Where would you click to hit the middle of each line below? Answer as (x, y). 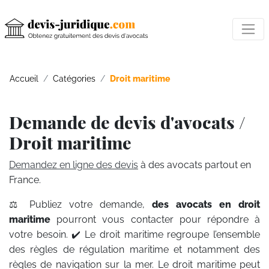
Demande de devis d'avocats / (127, 122)
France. (25, 180)
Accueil (24, 78)
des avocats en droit (206, 204)
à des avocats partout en (195, 165)
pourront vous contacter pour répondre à (155, 219)
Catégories (74, 78)
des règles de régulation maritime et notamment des (134, 249)
